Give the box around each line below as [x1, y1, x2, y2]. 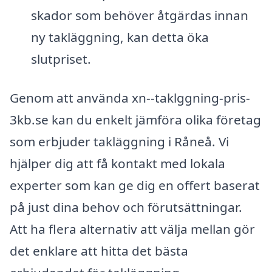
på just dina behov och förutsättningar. [10, 199, 242, 216]
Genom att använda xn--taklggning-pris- [10, 89, 250, 107]
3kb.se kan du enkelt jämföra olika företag [10, 111, 261, 129]
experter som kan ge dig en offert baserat [10, 177, 260, 194]
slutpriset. [30, 50, 91, 68]
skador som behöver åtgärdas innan [30, 7, 248, 24]
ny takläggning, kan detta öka [30, 29, 209, 46]
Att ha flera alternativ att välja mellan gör [10, 220, 255, 238]
